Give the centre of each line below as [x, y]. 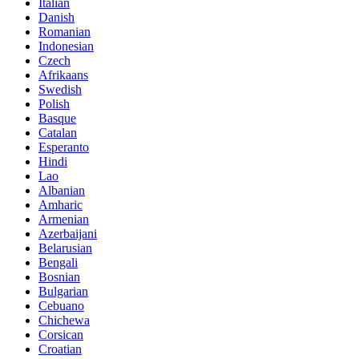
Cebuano [61, 305]
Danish [56, 17]
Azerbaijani [68, 233]
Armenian [64, 219]
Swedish [60, 89]
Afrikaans [63, 75]
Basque [57, 118]
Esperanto [64, 147]
